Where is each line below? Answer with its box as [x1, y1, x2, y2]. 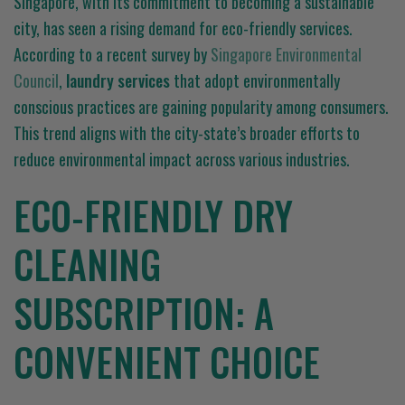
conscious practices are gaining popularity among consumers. [14, 94, 389, 118]
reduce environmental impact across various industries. [14, 146, 350, 171]
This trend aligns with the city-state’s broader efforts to [14, 120, 360, 145]
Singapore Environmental [211, 42, 362, 66]
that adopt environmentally [170, 68, 340, 92]
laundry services [66, 68, 170, 92]
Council [14, 68, 59, 92]
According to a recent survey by [14, 42, 211, 66]
